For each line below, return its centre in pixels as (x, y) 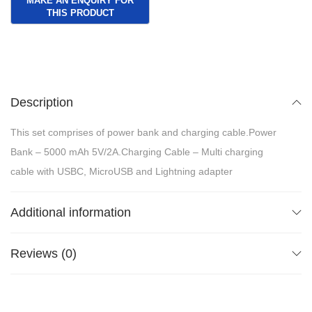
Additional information (71, 212)
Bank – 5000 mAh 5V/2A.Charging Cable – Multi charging (137, 151)
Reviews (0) (44, 253)
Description (42, 102)
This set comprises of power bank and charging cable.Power (143, 132)
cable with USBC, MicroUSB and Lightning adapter (122, 171)
